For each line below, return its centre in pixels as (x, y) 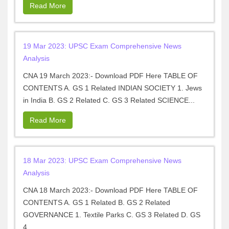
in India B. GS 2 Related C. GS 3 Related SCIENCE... (109, 100)
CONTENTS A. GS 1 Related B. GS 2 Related (97, 202)
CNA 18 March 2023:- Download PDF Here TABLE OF (110, 190)
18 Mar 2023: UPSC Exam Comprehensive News (102, 161)
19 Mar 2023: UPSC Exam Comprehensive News (102, 46)
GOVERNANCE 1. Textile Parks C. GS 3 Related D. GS (112, 215)
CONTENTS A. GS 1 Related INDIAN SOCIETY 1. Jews (112, 88)
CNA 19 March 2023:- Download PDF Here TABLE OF (110, 76)
